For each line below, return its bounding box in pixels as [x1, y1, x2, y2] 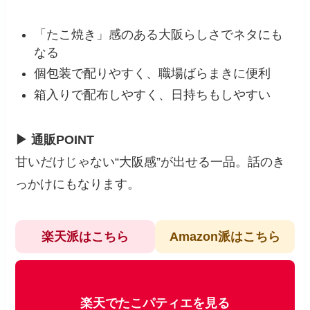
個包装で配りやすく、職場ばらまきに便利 [34, 66, 271, 81]
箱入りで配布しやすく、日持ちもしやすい [34, 87, 271, 102]
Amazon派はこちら [169, 229, 280, 244]
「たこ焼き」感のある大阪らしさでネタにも [34, 27, 284, 42]
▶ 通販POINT [15, 132, 95, 147]
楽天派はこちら [42, 229, 129, 244]
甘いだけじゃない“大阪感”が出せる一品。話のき [15, 154, 286, 169]
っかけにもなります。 [15, 176, 140, 191]
